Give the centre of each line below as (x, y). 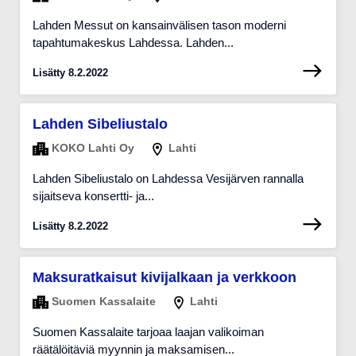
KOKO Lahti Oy (91, 148)
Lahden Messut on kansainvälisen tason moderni (159, 25)
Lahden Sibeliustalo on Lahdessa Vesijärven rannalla (168, 178)
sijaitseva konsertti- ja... (93, 195)
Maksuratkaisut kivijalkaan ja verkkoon (164, 278)
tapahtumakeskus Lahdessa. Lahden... (133, 42)
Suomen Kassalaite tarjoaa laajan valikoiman (148, 331)
